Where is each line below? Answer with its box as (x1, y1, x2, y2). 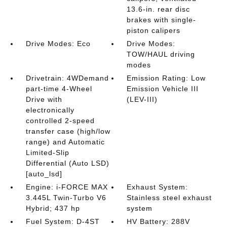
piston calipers (127, 26, 181, 34)
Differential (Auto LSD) (25, 159, 109, 167)
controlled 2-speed (25, 117, 95, 125)
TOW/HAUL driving (127, 50, 196, 58)
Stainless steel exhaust (127, 194, 212, 202)
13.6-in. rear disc (127, 5, 191, 13)
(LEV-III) (127, 95, 158, 103)
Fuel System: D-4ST (25, 217, 100, 225)
